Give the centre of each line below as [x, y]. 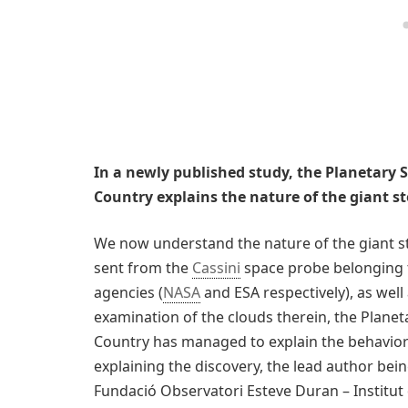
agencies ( [128, 293]
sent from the [143, 268]
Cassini [216, 268]
